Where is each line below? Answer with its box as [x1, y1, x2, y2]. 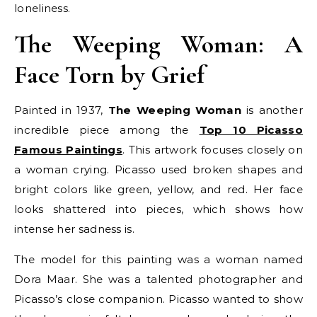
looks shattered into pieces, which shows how [14, 202, 303, 217]
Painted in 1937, [14, 103, 108, 117]
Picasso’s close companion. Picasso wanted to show [14, 292, 303, 306]
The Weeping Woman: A [14, 29, 303, 60]
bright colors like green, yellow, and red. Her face [14, 183, 303, 197]
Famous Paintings [14, 143, 123, 157]
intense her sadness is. [14, 222, 134, 236]
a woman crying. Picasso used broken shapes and [14, 163, 303, 177]
